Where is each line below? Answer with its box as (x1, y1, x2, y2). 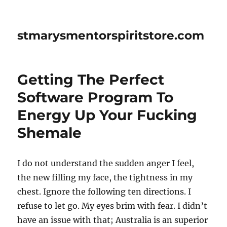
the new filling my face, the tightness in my (17, 172, 193, 182)
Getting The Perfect (17, 71, 165, 88)
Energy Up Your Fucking (17, 106, 198, 124)
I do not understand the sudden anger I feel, (17, 158, 195, 168)
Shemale (17, 124, 82, 141)
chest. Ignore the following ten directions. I (17, 186, 192, 197)
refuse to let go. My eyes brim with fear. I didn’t (17, 201, 208, 211)
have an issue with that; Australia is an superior (17, 215, 208, 225)
